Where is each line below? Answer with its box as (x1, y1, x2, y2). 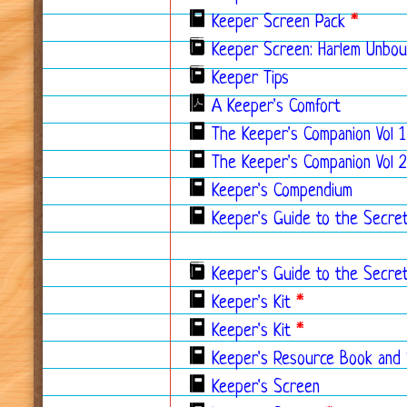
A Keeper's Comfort (212, 98, 341, 117)
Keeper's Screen (212, 379, 320, 398)
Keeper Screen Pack (212, 14, 345, 33)
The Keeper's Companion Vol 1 (212, 126, 405, 145)
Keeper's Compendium (212, 183, 352, 202)
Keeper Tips (212, 70, 289, 89)
